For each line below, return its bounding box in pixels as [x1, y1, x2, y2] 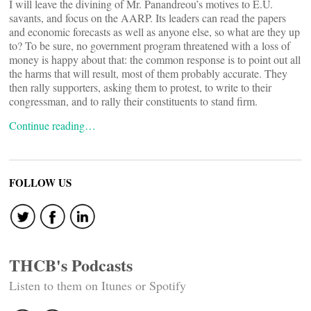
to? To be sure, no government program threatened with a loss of [9, 38, 290, 53]
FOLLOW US [9, 175, 72, 190]
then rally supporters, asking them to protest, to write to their [9, 80, 271, 94]
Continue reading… [9, 118, 96, 133]
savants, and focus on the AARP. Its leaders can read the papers [9, 10, 286, 25]
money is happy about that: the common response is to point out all [9, 52, 301, 67]
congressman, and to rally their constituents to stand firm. [9, 94, 258, 108]
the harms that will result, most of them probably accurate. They [9, 66, 287, 81]
